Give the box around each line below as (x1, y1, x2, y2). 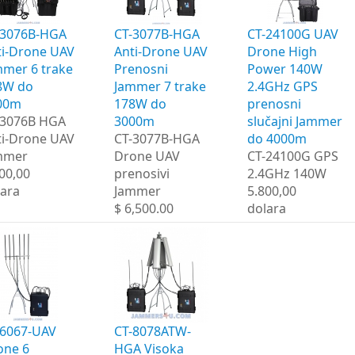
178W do (114, 94, 166, 113)
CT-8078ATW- (114, 322, 191, 340)
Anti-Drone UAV (114, 42, 208, 60)
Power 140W (247, 59, 323, 78)
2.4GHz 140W (247, 164, 326, 182)
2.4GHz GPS (247, 77, 318, 95)
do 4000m (247, 129, 307, 147)
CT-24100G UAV (247, 25, 338, 43)
